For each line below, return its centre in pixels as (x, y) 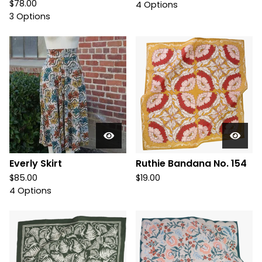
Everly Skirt (36, 163)
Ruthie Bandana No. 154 (191, 163)
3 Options (30, 16)
